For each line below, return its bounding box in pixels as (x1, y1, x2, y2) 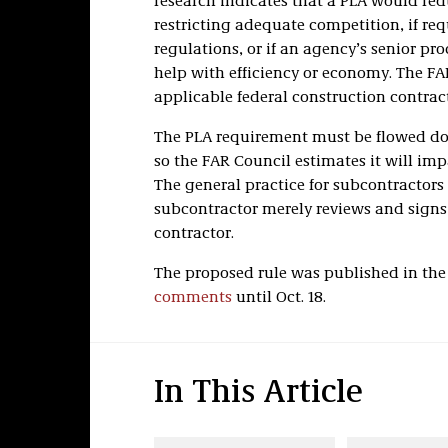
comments (153, 290, 232, 306)
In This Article (153, 378, 363, 410)
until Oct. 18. (231, 290, 326, 306)
